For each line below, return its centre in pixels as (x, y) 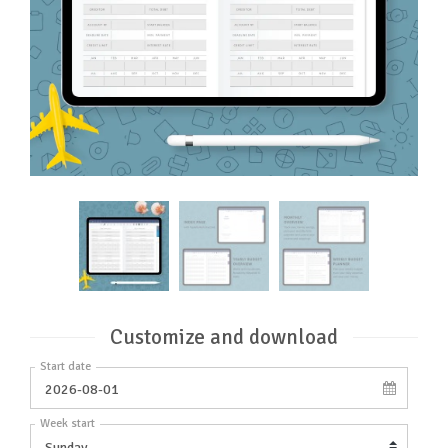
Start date (65, 366)
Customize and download (224, 336)
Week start (67, 424)
